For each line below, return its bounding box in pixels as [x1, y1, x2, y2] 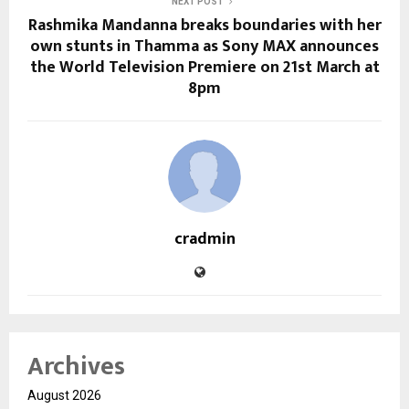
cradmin [173, 225, 236, 253]
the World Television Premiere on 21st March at [29, 53, 380, 81]
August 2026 [27, 387, 101, 403]
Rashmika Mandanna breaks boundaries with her [27, 11, 382, 39]
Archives [27, 344, 125, 388]
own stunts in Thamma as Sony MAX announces [30, 32, 379, 60]
